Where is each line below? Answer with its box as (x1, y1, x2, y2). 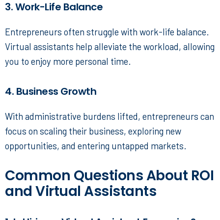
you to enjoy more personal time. (5, 55, 131, 67)
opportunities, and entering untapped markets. (5, 140, 187, 152)
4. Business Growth (5, 84, 96, 99)
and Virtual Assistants (5, 182, 156, 201)
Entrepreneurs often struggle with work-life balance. (5, 26, 209, 38)
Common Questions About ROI (5, 166, 214, 186)
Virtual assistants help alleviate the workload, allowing (5, 41, 215, 53)
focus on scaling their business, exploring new (5, 125, 181, 137)
